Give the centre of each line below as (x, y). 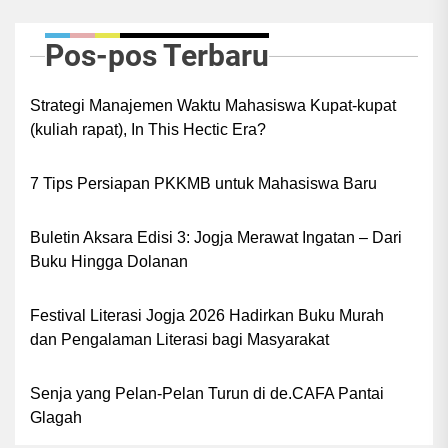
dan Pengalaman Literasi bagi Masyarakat (179, 339)
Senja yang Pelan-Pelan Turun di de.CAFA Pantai (207, 393)
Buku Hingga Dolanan (109, 261)
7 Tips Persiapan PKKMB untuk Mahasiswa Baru (203, 183)
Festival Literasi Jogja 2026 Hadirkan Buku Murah (207, 315)
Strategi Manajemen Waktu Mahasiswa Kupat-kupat (213, 105)
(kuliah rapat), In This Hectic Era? (148, 129)
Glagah (56, 417)
